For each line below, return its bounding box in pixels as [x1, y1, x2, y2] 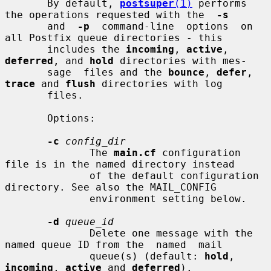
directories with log [96, 77, 223, 90]
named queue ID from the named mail [5, 238, 223, 250]
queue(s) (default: [90, 250, 204, 262]
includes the [47, 43, 126, 55]
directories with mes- [114, 54, 247, 67]
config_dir [65, 135, 126, 147]
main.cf [114, 146, 156, 158]
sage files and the [47, 66, 168, 78]
